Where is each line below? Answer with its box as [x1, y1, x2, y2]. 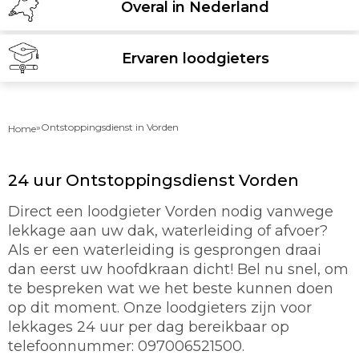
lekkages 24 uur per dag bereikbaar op [8, 318, 289, 336]
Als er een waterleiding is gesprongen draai [8, 241, 321, 259]
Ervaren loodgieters [121, 49, 269, 67]
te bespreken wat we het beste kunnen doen [8, 280, 333, 297]
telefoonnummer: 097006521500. [8, 337, 244, 355]
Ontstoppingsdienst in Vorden [41, 121, 179, 133]
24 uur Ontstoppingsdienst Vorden [8, 171, 299, 190]
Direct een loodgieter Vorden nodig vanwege [8, 203, 333, 220]
